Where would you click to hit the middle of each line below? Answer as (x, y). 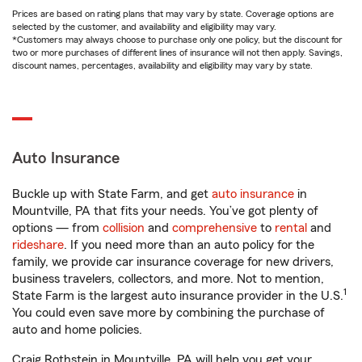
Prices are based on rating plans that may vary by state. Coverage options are (173, 14)
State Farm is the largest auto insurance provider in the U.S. (178, 296)
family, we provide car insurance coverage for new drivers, (173, 262)
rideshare (38, 245)
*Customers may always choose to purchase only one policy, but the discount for (177, 40)
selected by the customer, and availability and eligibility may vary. (144, 27)
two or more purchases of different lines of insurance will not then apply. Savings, (177, 53)
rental (291, 228)
